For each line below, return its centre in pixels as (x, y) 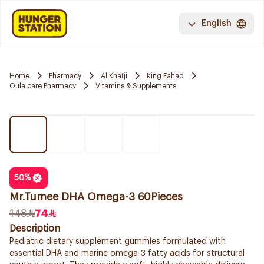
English (217, 24)
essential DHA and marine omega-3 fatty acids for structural (127, 253)
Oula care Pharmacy (43, 86)
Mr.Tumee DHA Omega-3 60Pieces (96, 197)
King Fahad (165, 76)
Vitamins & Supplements (136, 86)
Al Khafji (114, 76)
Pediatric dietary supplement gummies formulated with (118, 242)
